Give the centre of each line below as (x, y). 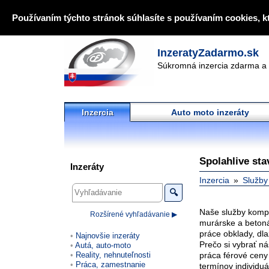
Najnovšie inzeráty (108, 235)
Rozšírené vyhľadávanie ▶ (133, 214)
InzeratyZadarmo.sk (208, 53)
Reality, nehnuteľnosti (113, 255)
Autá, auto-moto (103, 245)
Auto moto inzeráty (210, 112)
